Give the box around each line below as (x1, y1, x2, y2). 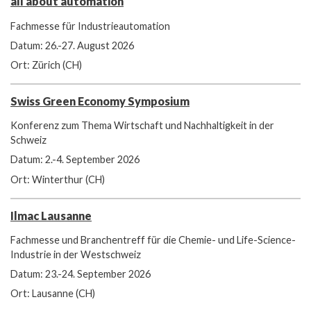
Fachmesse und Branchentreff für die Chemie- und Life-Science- (10, 233, 296, 246)
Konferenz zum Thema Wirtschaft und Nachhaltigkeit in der (10, 119, 274, 132)
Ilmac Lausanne (10, 208, 92, 222)
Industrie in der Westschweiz (10, 248, 141, 260)
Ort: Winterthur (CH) (10, 173, 105, 185)
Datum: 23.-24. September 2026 (10, 267, 151, 280)
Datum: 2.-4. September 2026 (10, 153, 140, 166)
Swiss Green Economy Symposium (10, 94, 190, 108)
